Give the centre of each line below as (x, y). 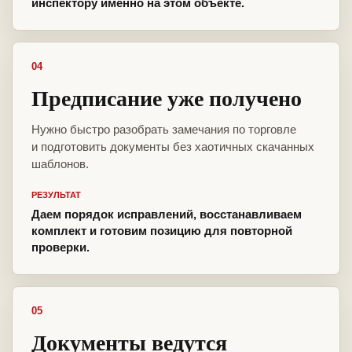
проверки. (60, 247)
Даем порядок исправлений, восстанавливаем (167, 214)
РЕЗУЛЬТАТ (56, 195)
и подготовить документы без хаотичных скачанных (173, 147)
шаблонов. (60, 164)
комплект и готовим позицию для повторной (162, 231)
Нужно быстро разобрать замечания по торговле (164, 130)
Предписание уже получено (167, 98)
